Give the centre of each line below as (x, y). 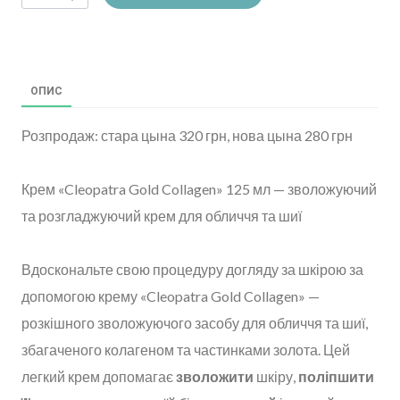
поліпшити (336, 376)
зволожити (216, 376)
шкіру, (277, 376)
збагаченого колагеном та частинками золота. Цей (186, 349)
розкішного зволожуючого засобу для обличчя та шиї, (195, 322)
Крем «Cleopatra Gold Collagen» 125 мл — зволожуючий (199, 188)
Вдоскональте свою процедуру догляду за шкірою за (192, 269)
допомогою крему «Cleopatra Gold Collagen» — (171, 296)
